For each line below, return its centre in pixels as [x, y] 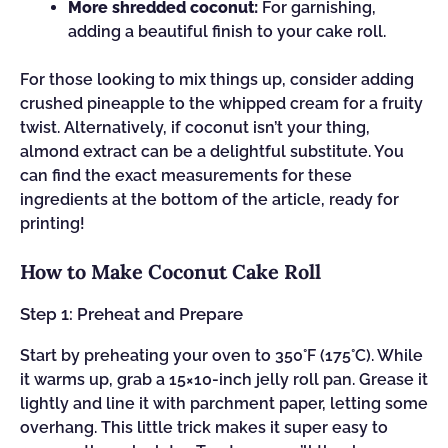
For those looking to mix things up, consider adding [217, 79]
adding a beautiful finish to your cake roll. [227, 31]
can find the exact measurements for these [186, 175]
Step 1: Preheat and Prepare [131, 314]
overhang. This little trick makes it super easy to [204, 427]
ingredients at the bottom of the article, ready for [209, 199]
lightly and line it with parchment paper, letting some [224, 403]
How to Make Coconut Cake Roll [170, 271]
